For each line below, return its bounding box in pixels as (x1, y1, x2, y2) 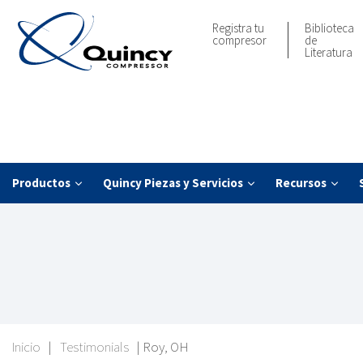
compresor (212, 32, 267, 48)
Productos (12, 175, 70, 191)
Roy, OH (143, 338, 189, 357)
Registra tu (212, 20, 264, 36)
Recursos (275, 175, 327, 191)
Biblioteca (305, 20, 355, 36)
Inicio (12, 338, 41, 357)
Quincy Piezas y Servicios (103, 175, 243, 191)
